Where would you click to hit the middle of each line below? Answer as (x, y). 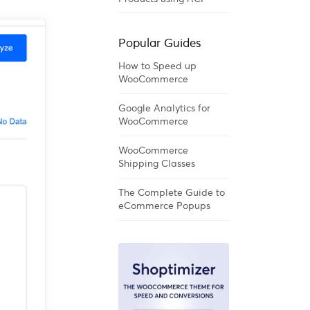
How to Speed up (157, 66)
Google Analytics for (164, 108)
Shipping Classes (157, 164)
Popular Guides (160, 43)
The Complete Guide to (172, 193)
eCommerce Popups (164, 206)
